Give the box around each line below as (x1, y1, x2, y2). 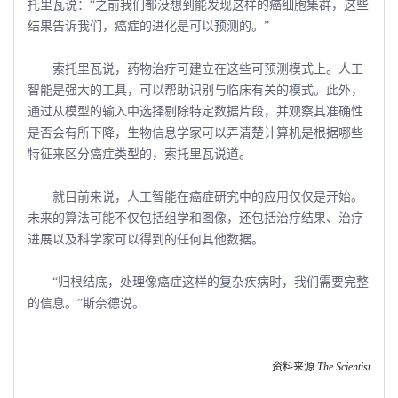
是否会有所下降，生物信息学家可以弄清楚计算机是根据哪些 (28, 125, 363, 139)
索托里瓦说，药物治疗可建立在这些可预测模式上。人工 (28, 61, 363, 76)
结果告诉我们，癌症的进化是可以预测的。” (28, 19, 269, 33)
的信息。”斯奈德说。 (28, 296, 145, 310)
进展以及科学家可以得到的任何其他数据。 (28, 232, 264, 246)
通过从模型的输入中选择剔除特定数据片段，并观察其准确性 (28, 104, 363, 118)
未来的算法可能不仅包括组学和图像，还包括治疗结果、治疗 (28, 211, 363, 225)
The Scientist (317, 361, 370, 374)
